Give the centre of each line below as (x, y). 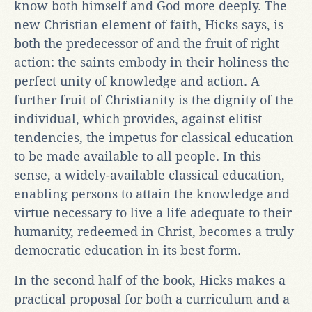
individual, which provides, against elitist (138, 118)
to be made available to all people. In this (138, 156)
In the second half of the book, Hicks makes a (150, 280)
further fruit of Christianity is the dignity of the (154, 100)
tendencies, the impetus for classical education (154, 137)
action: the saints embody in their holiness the (152, 62)
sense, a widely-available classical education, (149, 175)
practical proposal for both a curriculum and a (152, 299)
